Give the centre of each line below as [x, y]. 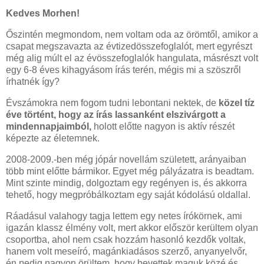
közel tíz [237, 103]
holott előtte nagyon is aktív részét [163, 126]
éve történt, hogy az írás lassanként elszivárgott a [116, 114]
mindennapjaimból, [49, 126]
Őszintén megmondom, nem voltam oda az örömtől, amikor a [132, 35]
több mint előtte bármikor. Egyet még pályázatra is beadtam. [130, 171]
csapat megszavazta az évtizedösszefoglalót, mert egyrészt [129, 47]
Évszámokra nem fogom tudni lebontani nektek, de [112, 103]
